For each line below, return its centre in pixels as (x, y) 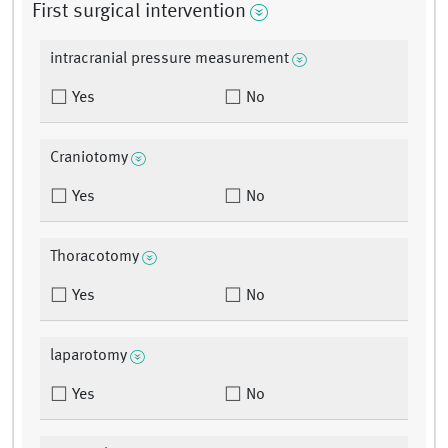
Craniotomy (89, 158)
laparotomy (88, 356)
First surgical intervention (139, 12)
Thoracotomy (94, 257)
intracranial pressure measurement (169, 59)
